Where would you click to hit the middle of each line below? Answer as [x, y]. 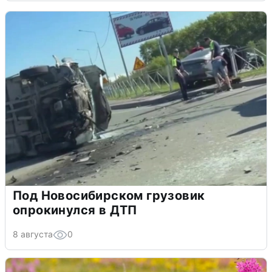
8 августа [33, 234]
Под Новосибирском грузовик [109, 196]
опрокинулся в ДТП [75, 210]
